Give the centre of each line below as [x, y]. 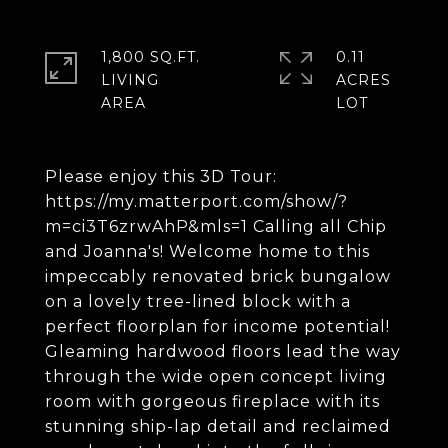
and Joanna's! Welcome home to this [207, 251]
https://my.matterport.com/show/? [196, 201]
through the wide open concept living [216, 376]
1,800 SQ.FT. [150, 57]
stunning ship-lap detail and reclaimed [218, 426]
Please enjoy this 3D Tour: [161, 176]
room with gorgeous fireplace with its [212, 401]
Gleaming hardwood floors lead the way [223, 351]
